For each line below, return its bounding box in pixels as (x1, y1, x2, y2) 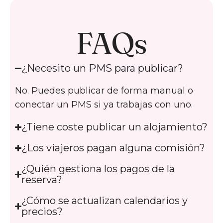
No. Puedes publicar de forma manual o (15, 85, 194, 97)
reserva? (21, 174, 63, 186)
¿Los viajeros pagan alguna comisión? (21, 142, 206, 154)
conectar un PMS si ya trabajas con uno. (15, 99, 193, 111)
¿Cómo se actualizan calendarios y (21, 195, 188, 207)
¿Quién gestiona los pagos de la (21, 163, 175, 175)
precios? (21, 206, 63, 218)
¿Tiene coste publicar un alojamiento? (21, 121, 208, 133)
